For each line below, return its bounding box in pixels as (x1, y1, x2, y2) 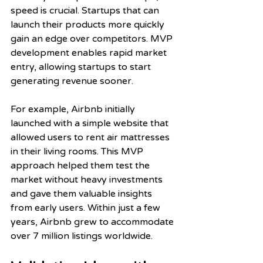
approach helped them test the (11, 159, 152, 171)
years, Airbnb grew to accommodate (11, 215, 176, 228)
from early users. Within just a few (11, 201, 163, 214)
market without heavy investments (11, 173, 165, 186)
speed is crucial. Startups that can (11, 4, 161, 16)
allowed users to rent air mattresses (11, 131, 172, 143)
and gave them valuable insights (11, 187, 154, 200)
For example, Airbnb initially (11, 103, 137, 115)
